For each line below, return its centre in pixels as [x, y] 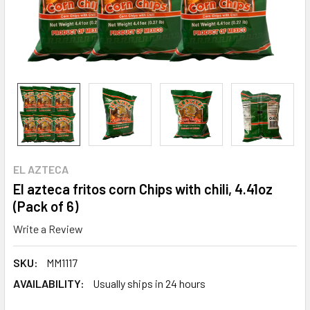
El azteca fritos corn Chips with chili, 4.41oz [143, 189]
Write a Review [48, 228]
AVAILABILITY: [49, 283]
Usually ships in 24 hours [149, 283]
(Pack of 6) [46, 206]
